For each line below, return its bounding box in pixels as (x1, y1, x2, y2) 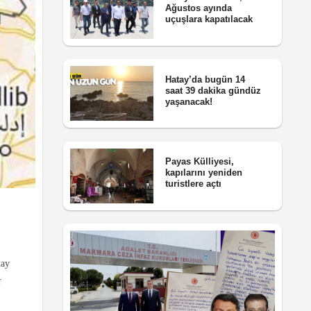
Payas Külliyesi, (165, 156, 234, 167)
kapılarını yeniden (165, 167, 242, 178)
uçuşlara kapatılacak (165, 14, 253, 25)
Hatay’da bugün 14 (165, 74, 245, 85)
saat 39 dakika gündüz (165, 85, 261, 96)
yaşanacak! (165, 96, 212, 107)
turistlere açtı (165, 178, 221, 190)
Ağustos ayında (165, 3, 232, 14)
